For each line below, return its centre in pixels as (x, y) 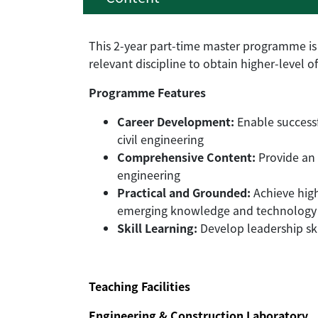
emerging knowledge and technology (217, 210)
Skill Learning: (157, 228)
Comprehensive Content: (186, 157)
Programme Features (147, 93)
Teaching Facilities (141, 286)
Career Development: (176, 122)
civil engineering (160, 139)
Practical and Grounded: (184, 193)
